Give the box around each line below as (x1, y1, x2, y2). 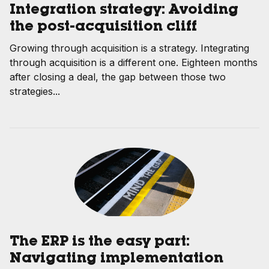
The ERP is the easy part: (10, 235, 190, 250)
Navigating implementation (10, 252, 223, 267)
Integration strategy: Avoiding (10, 3, 238, 18)
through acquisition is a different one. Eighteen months (10, 56, 258, 68)
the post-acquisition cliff (10, 20, 197, 35)
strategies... (10, 85, 60, 97)
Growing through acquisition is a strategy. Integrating (10, 41, 249, 54)
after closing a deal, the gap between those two (10, 70, 226, 83)
